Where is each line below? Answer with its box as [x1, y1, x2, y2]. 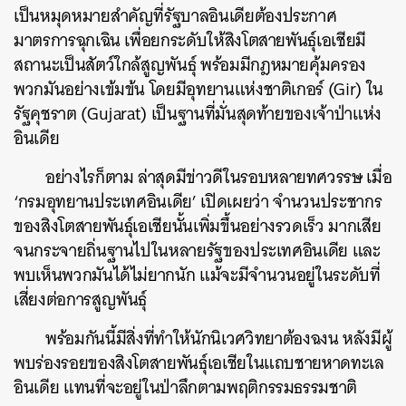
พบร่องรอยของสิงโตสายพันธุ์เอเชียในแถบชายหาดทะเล [14, 348, 384, 378]
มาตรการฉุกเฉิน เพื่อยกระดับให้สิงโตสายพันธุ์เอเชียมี [14, 25, 366, 55]
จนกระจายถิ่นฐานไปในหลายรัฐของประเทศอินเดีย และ [14, 236, 381, 266]
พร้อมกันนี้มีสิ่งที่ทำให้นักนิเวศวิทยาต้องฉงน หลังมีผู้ [45, 324, 392, 353]
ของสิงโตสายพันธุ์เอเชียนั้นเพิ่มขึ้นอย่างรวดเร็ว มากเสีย [14, 211, 382, 241]
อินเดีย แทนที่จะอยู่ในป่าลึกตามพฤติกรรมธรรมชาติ [14, 372, 358, 402]
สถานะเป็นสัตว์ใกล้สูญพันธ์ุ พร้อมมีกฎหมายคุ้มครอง [14, 50, 367, 80]
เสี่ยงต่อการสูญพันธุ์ [14, 285, 148, 314]
